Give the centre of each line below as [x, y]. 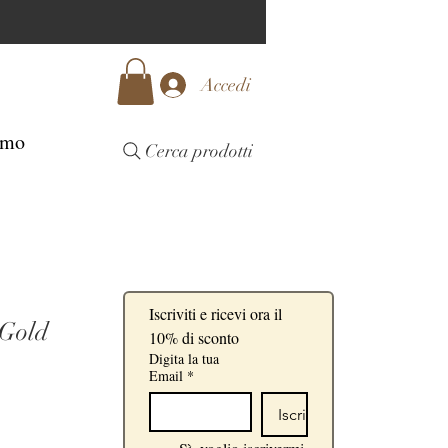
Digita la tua [184, 358]
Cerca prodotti [198, 150]
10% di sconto [194, 337]
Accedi [225, 84]
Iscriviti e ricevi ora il [215, 313]
